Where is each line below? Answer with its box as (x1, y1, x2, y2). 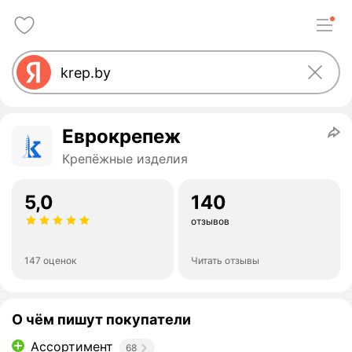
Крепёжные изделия (62, 151, 188, 167)
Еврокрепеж (62, 125, 181, 148)
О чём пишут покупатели (12, 311, 191, 328)
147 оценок (24, 255, 76, 266)
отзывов (191, 215, 229, 227)
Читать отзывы (191, 255, 259, 266)
